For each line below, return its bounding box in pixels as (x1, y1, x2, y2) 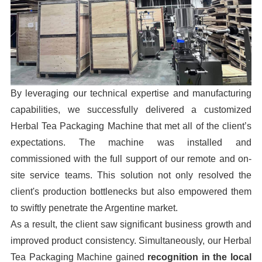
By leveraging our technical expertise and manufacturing (10, 88, 252, 98)
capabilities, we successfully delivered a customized (10, 104, 252, 115)
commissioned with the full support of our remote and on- (10, 153, 252, 164)
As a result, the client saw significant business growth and (10, 219, 252, 229)
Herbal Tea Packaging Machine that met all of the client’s (10, 120, 252, 131)
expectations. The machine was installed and (10, 137, 252, 147)
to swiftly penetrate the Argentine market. (10, 202, 178, 213)
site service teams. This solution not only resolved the (10, 170, 252, 180)
